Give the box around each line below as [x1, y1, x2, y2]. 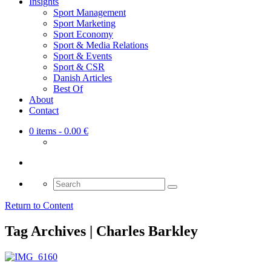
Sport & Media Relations [53, 40, 148, 51]
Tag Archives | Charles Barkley [5, 223, 198, 240]
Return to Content [5, 200, 73, 211]
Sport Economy [53, 29, 113, 40]
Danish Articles [53, 73, 112, 83]
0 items [29, 126, 56, 137]
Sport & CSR [53, 62, 105, 73]
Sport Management [53, 7, 126, 18]
